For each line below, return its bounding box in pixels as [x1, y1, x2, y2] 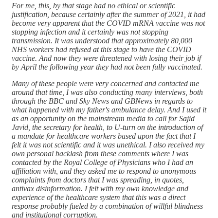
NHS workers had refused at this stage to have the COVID [12, 45, 191, 54]
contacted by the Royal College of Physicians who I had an [12, 158, 193, 166]
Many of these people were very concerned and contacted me [12, 79, 199, 88]
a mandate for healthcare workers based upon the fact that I [12, 131, 196, 140]
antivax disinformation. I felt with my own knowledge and [12, 184, 188, 193]
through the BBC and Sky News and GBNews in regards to [12, 96, 193, 105]
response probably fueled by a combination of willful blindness [12, 201, 203, 210]
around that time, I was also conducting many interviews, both [12, 88, 203, 96]
